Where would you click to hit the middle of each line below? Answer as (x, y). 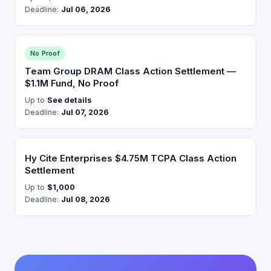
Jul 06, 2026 (86, 9)
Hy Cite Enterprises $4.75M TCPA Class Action (131, 158)
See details (70, 100)
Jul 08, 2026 (86, 199)
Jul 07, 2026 (85, 112)
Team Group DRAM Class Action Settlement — (130, 71)
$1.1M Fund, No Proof (72, 83)
